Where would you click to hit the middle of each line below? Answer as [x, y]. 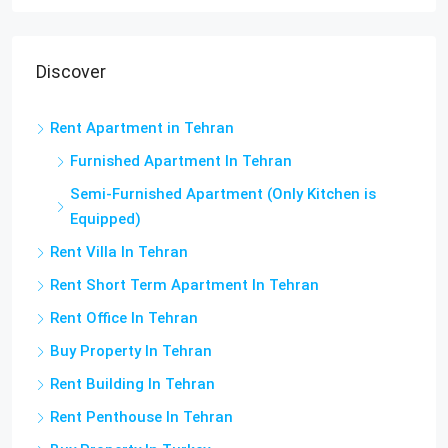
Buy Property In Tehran [131, 351]
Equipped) [105, 219]
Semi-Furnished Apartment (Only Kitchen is [223, 194]
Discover [71, 72]
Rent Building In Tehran [132, 384]
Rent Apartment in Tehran [142, 128]
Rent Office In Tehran [124, 318]
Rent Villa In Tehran [119, 252]
